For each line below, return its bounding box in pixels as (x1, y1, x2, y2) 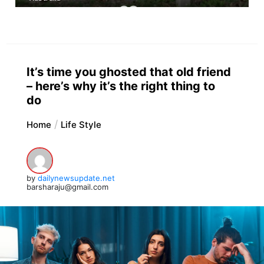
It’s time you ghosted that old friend (26, 64, 231, 79)
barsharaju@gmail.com (26, 181, 108, 192)
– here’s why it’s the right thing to (26, 78, 215, 93)
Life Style (60, 118, 101, 130)
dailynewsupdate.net (37, 173, 115, 183)
